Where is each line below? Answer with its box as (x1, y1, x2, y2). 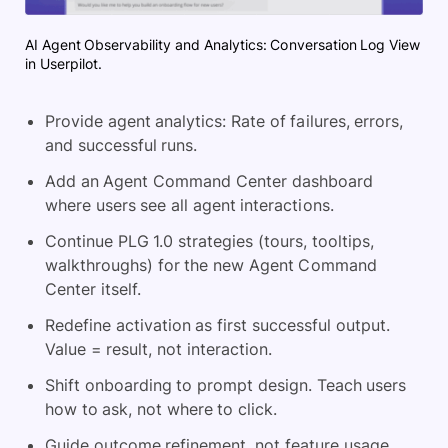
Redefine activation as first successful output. (45, 314, 390, 335)
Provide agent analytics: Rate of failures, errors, (45, 110, 404, 131)
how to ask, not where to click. (45, 398, 278, 419)
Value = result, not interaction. (45, 338, 272, 359)
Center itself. (45, 278, 141, 299)
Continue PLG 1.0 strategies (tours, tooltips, (45, 230, 374, 251)
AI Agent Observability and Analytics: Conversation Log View (25, 35, 420, 53)
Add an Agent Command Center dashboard (45, 170, 373, 191)
